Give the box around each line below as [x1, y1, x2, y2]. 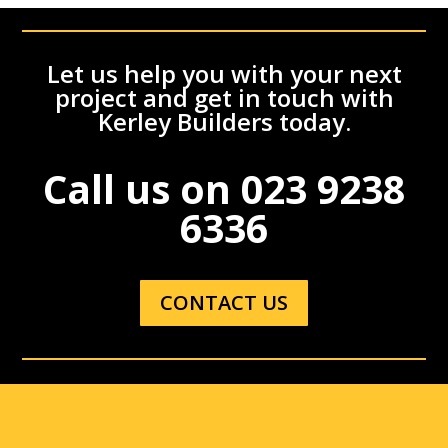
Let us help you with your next [46, 56, 402, 90]
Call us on [43, 161, 241, 215]
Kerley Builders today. [97, 104, 351, 138]
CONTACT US [160, 288, 288, 316]
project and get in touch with [54, 80, 394, 114]
